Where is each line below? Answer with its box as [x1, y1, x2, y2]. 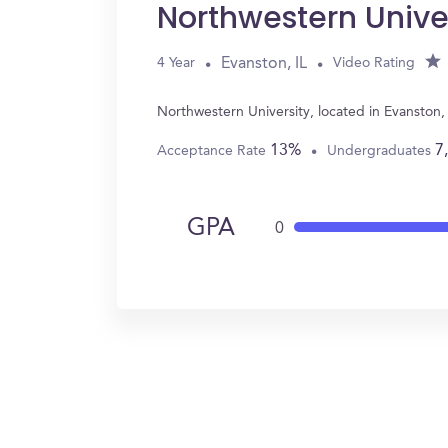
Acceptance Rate [157, 143, 270, 158]
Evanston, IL [221, 55, 307, 72]
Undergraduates [327, 143, 435, 158]
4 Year [157, 56, 195, 70]
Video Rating [333, 56, 415, 70]
